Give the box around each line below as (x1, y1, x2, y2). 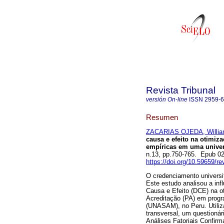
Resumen (146, 112, 178, 121)
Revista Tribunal (146, 85, 215, 95)
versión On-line (146, 96, 187, 103)
